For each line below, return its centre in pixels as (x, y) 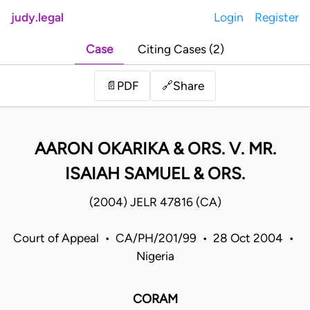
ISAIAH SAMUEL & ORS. (155, 174)
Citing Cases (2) (181, 49)
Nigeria (155, 256)
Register (277, 17)
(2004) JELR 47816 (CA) (155, 202)
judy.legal (37, 17)
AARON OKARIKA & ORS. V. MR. (155, 149)
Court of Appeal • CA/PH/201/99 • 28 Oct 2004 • (155, 238)
